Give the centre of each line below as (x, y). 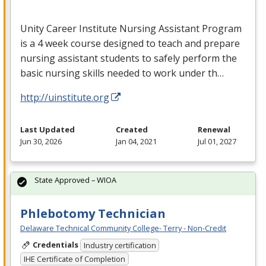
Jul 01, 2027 (217, 141)
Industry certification (120, 246)
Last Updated (47, 129)
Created (132, 129)
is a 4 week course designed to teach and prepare (130, 43)
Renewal (214, 129)
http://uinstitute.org (65, 97)
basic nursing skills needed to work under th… (122, 73)
